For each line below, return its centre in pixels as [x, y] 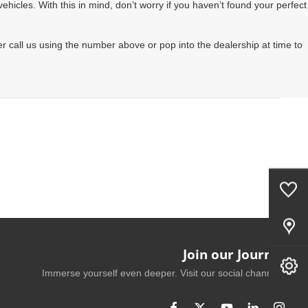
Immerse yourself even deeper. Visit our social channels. [165, 273]
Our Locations [200, 227]
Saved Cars [203, 186]
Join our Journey [235, 254]
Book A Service [202, 266]
